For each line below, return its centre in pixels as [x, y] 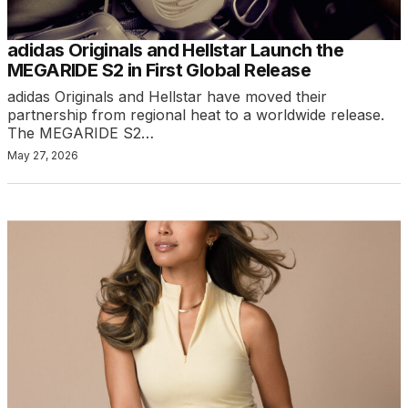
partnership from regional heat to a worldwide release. [196, 115]
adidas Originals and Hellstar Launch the [175, 51]
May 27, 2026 [43, 156]
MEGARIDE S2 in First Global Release [159, 71]
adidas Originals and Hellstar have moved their [167, 97]
